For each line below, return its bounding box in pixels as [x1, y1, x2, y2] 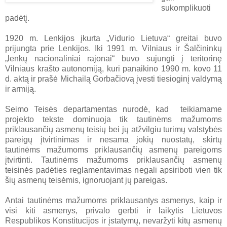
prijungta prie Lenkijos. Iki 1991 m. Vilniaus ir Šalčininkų [5, 44, 222, 53]
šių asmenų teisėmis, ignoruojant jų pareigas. [5, 175, 167, 184]
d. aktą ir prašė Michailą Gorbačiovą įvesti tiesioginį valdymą [5, 74, 222, 83]
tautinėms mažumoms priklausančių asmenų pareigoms [5, 145, 222, 154]
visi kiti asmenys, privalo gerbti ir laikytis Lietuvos [5, 206, 222, 215]
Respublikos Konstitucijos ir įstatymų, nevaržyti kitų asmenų [5, 216, 222, 225]
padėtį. [5, 13, 29, 22]
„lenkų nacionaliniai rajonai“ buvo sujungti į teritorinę [5, 54, 222, 63]
